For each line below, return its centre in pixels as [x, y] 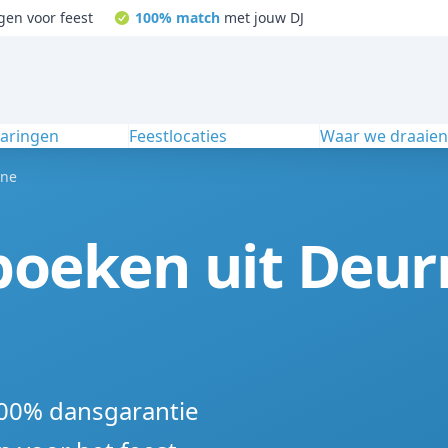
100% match [177, 17]
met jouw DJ [261, 17]
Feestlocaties [177, 136]
